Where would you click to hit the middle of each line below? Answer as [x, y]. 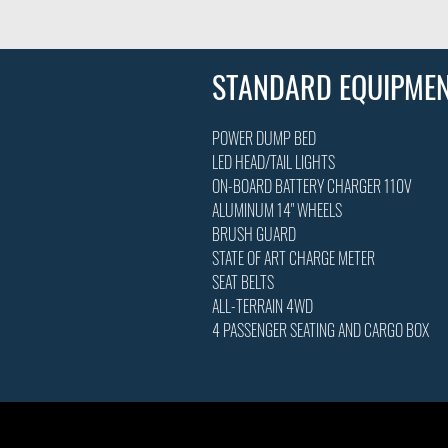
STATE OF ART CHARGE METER [293, 257]
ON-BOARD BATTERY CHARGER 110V [312, 185]
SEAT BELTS [243, 281]
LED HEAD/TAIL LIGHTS [273, 161]
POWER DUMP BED [264, 137]
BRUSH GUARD [254, 233]
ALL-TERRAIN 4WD [262, 305]
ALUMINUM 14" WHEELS [277, 209]
